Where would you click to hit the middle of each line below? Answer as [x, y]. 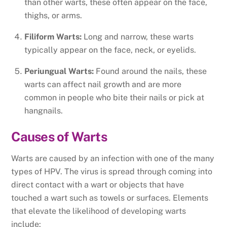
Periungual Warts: [59, 71]
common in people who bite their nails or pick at [114, 97]
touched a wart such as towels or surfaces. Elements [110, 198]
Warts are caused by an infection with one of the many [113, 159]
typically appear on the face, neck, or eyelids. [110, 50]
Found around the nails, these [150, 71]
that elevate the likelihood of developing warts [99, 211]
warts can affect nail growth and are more [103, 84]
